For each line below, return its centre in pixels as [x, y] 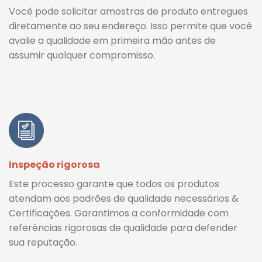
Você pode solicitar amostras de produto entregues [128, 11]
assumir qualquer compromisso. [82, 55]
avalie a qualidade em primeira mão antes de [112, 40]
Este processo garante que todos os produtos [114, 184]
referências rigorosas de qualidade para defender [123, 227]
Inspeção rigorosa [54, 164]
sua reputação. [43, 242]
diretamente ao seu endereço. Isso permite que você [130, 26]
